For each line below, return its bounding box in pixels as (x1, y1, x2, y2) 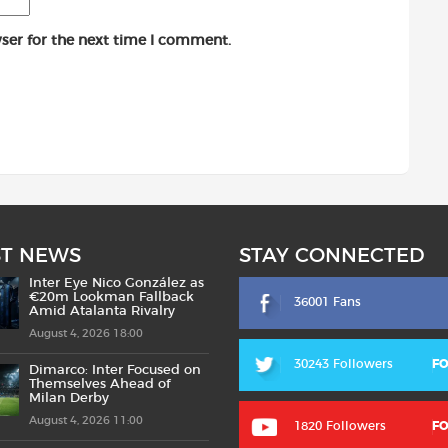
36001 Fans (294, 296, 361, 309)
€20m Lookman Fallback (29, 291, 194, 305)
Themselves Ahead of (29, 378, 170, 392)
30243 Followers (294, 358, 393, 371)
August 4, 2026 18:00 (29, 328, 143, 340)
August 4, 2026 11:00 (29, 415, 143, 427)
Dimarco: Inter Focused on (29, 364, 201, 378)
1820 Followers (294, 420, 386, 433)
